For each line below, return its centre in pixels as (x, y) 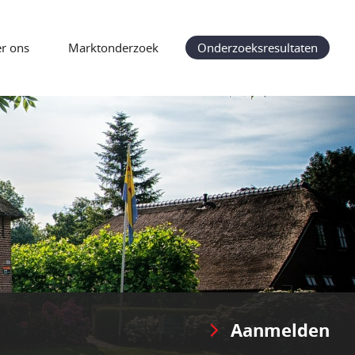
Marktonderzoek (113, 48)
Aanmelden (280, 330)
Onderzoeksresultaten (258, 48)
